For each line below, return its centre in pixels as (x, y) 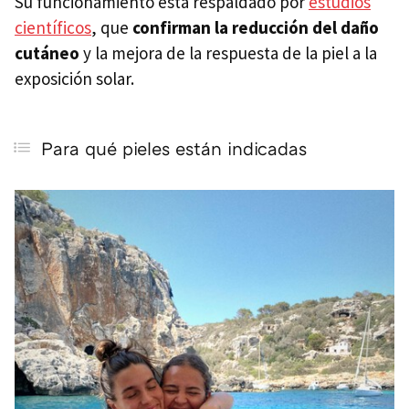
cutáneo (47, 53)
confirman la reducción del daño (256, 28)
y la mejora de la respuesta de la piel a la (228, 53)
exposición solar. (74, 79)
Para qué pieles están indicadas (173, 148)
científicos (53, 28)
